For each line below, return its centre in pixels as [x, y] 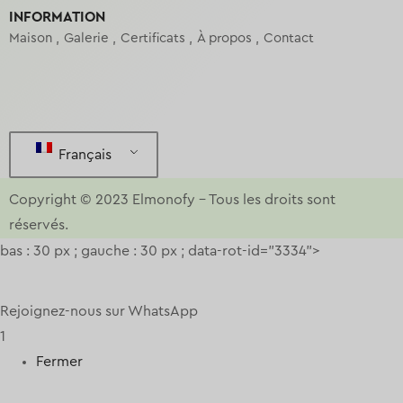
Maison [31, 38]
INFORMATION [57, 17]
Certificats [153, 38]
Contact [289, 38]
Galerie [86, 38]
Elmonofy [164, 199]
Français [83, 155]
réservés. [39, 224]
